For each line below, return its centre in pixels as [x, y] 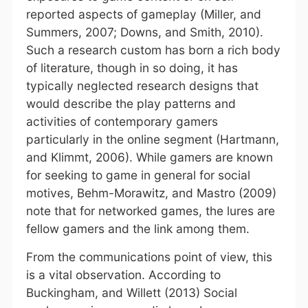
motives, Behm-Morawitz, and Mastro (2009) [151, 192]
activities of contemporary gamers [122, 121]
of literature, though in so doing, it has [132, 67]
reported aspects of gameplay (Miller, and [143, 14]
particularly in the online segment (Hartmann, [152, 139]
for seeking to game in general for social [138, 175]
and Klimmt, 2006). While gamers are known [149, 157]
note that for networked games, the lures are [150, 210]
